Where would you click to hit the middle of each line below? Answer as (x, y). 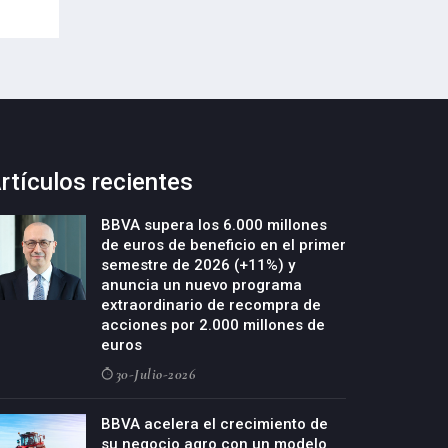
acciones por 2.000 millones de (213, 324)
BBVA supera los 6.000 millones (214, 224)
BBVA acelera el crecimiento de (214, 423)
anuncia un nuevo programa (201, 284)
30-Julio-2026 (155, 373)
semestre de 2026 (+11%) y (198, 264)
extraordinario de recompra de (211, 304)
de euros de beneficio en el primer (223, 244)
